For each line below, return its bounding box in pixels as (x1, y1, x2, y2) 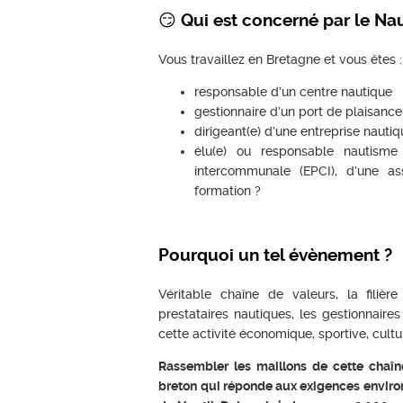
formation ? (194, 183, 262, 198)
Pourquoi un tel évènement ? (158, 245, 393, 266)
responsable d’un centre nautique (194, 84, 393, 99)
